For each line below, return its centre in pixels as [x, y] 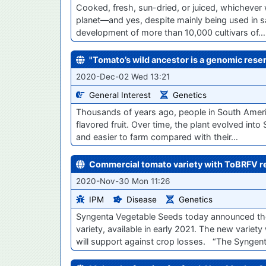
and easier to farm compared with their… [157, 137]
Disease [142, 199]
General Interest [120, 95]
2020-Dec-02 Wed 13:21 [123, 77]
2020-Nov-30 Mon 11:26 [123, 181]
